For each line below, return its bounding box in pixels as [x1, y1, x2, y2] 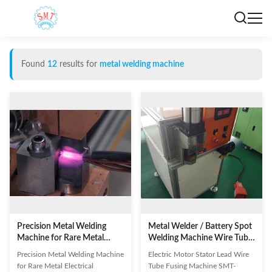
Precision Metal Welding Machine [17, 251, 124, 258]
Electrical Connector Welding [17, 245, 124, 254]
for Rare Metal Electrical [17, 262, 93, 270]
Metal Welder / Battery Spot [148, 222, 252, 231]
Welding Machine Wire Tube [148, 234, 253, 242]
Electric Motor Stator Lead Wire [148, 251, 249, 258]
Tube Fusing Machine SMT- [148, 262, 236, 270]
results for [57, 60, 100, 69]
